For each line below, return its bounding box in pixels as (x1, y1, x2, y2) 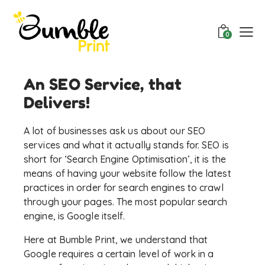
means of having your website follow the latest (24, 167, 231, 180)
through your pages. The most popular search (24, 196, 228, 208)
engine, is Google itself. (24, 210, 125, 222)
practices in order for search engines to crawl (24, 182, 224, 194)
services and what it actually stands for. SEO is (24, 139, 229, 151)
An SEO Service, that (24, 75, 182, 94)
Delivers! (24, 93, 90, 112)
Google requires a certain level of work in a (24, 248, 214, 260)
